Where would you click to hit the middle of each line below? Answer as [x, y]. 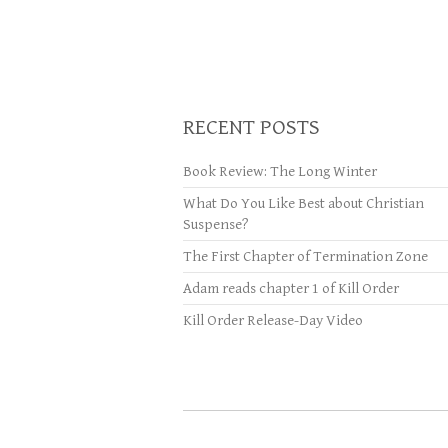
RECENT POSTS [251, 127]
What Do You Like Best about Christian [303, 203]
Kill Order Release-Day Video [273, 320]
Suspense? [216, 224]
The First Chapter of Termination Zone [305, 256]
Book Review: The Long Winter [280, 171]
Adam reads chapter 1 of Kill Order [291, 288]
